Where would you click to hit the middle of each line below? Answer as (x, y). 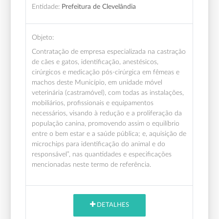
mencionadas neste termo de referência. (92, 164)
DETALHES (112, 205)
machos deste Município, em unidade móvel (97, 82)
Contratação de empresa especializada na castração (109, 51)
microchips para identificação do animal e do (99, 144)
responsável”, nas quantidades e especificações (102, 154)
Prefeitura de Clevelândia (99, 6)
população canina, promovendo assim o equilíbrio (106, 123)
